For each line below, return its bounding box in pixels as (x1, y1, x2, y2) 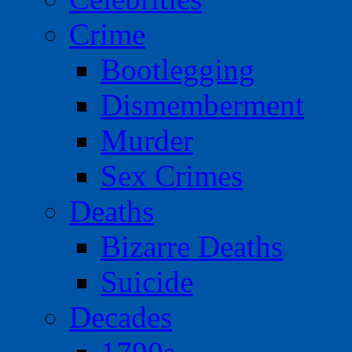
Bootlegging (101, 53, 255, 87)
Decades (69, 300, 172, 335)
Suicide (101, 265, 193, 299)
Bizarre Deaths (101, 229, 283, 264)
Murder (101, 123, 193, 158)
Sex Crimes (101, 159, 243, 193)
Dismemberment (101, 88, 304, 123)
